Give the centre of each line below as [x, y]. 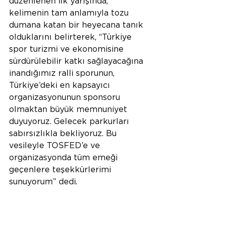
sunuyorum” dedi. [43, 182]
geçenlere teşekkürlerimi [61, 170]
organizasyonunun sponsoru [66, 98]
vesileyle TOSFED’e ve [56, 146]
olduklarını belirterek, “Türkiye [72, 37]
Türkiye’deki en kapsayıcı [61, 86]
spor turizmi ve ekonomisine [68, 49]
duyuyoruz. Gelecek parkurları [70, 122]
